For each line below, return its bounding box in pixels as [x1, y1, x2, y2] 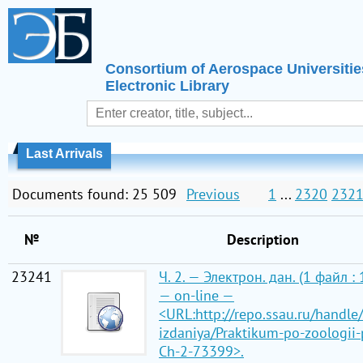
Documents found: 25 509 [12, 185, 177, 203]
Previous [186, 185, 240, 203]
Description [226, 230, 299, 249]
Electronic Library [105, 78, 229, 94]
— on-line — [159, 286, 234, 305]
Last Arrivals [26, 147, 103, 160]
